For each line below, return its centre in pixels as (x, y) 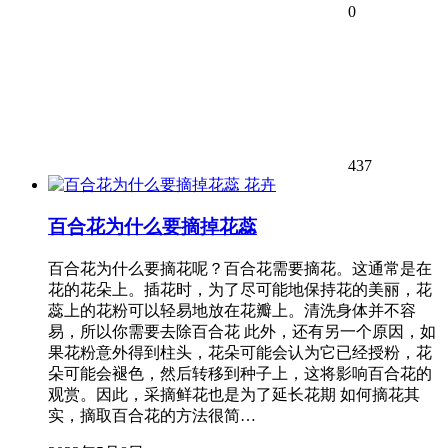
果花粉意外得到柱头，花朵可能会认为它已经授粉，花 (240, 352)
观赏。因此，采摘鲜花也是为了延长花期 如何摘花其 (234, 394)
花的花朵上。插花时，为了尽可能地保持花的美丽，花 (240, 289)
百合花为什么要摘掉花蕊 (152, 227)
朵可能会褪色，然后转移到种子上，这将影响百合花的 (240, 373)
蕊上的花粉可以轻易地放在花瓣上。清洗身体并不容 (232, 310)
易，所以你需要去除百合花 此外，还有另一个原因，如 (242, 331)
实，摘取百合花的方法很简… (152, 415)
